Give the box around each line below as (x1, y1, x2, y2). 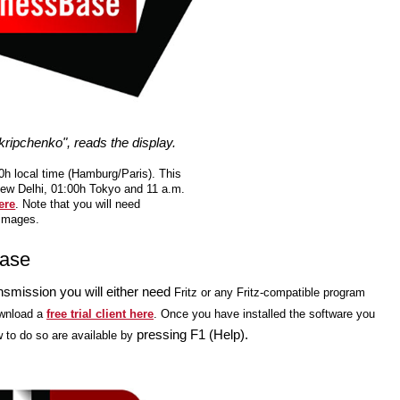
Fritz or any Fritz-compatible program (174, 286, 365, 300)
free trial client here (46, 307, 154, 321)
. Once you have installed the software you (154, 307, 375, 321)
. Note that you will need (15, 197, 141, 212)
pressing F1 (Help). (137, 327, 248, 343)
